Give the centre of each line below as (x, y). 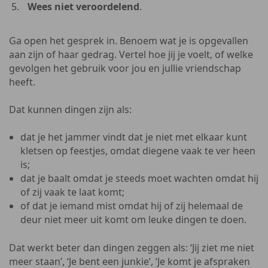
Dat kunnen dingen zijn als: (70, 109)
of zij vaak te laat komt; (72, 192)
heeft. (22, 82)
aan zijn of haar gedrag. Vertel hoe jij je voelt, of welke (131, 54)
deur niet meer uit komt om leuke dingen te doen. (133, 220)
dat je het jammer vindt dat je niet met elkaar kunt (134, 137)
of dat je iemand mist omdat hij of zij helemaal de (132, 206)
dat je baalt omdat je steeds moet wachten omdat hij (139, 178)
